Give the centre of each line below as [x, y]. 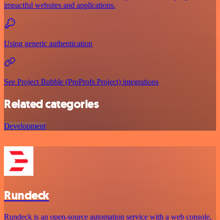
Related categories [52, 104]
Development [25, 126]
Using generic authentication [48, 43]
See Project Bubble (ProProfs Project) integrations [81, 82]
